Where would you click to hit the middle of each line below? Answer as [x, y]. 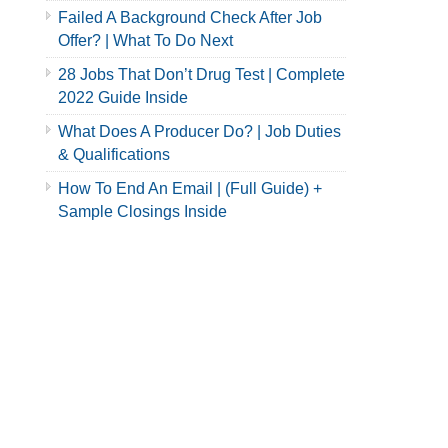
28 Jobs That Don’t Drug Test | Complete [201, 74]
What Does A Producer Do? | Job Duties [199, 131]
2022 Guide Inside [123, 97]
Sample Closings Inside [142, 211]
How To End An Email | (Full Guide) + [190, 188]
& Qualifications [114, 154]
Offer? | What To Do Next [145, 40]
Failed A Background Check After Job [190, 17]
